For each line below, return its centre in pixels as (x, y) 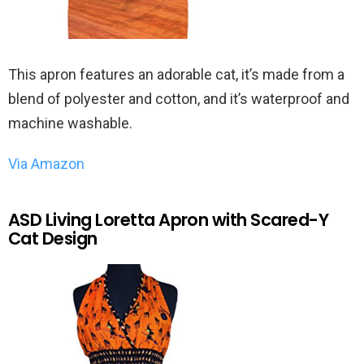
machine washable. (70, 123)
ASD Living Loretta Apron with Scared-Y (169, 219)
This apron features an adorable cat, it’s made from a (176, 74)
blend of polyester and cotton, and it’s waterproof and (179, 98)
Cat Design (53, 238)
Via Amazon (46, 163)
